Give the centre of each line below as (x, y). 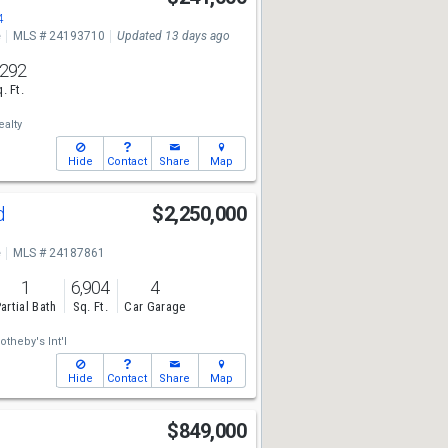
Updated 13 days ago (173, 36)
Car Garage (155, 307)
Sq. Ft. (90, 307)
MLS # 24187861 (58, 253)
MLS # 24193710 (58, 36)
